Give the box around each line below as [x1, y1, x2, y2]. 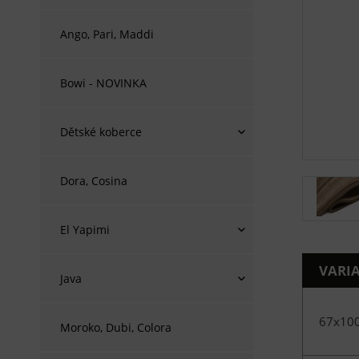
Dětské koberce [60, 124, 142, 139]
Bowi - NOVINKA [60, 75, 147, 91]
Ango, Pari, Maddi [60, 26, 154, 42]
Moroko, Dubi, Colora [60, 320, 171, 335]
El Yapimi [60, 222, 110, 237]
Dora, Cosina [60, 173, 127, 188]
